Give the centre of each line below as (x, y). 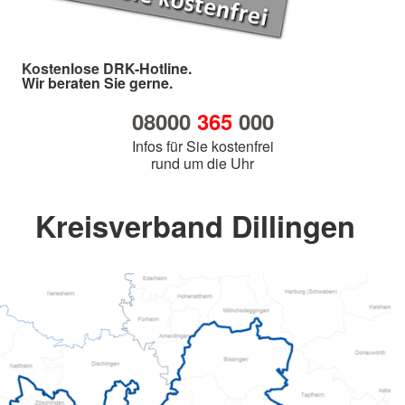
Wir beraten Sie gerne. (97, 83)
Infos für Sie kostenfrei (202, 146)
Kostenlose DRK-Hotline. (107, 69)
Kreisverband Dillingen (195, 226)
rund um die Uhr (202, 164)
